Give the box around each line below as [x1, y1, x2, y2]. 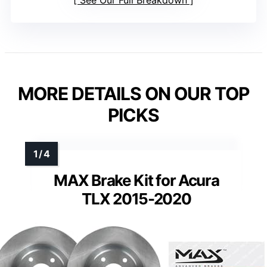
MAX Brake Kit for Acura [54, 170, 219, 190]
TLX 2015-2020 [82, 189, 191, 208]
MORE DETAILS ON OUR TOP [18, 82, 249, 104]
